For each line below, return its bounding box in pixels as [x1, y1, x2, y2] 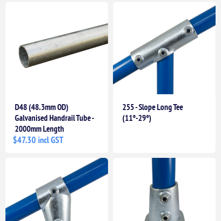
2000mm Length [15, 123, 65, 134]
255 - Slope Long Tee [122, 101, 183, 112]
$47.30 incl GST [13, 134, 64, 146]
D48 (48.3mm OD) [15, 101, 69, 112]
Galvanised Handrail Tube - [15, 112, 94, 123]
